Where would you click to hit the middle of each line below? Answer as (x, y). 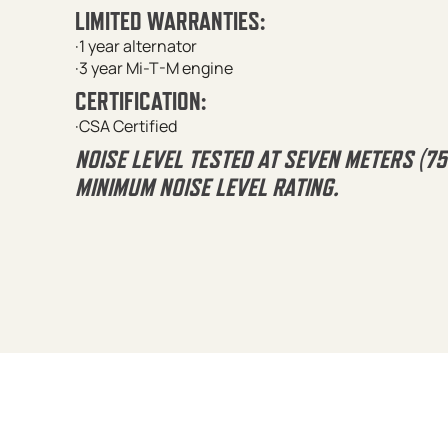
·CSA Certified (125, 125)
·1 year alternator (135, 45)
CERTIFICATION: (140, 100)
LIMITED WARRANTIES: (169, 20)
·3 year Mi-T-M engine (153, 67)
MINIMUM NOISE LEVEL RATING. (206, 186)
